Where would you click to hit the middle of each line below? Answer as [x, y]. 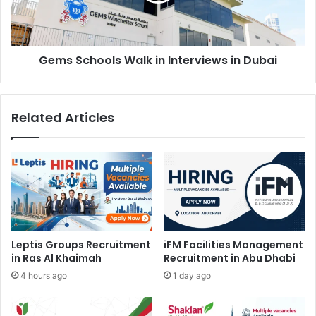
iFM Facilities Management [233, 245]
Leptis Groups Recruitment [81, 245]
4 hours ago [44, 276]
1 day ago [192, 276]
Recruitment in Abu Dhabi [230, 259]
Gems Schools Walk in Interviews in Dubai [158, 60]
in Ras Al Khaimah [56, 259]
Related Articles [63, 117]
